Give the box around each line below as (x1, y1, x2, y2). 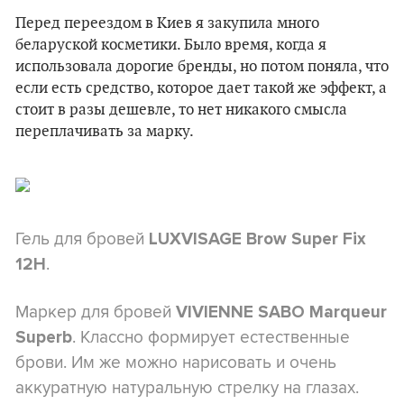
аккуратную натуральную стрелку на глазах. (15, 373, 359, 399)
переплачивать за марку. (15, 122, 194, 141)
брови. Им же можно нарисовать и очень (15, 348, 336, 374)
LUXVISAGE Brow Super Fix (149, 228, 366, 249)
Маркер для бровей (15, 298, 176, 324)
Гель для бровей (15, 225, 149, 251)
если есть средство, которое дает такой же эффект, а (15, 78, 387, 97)
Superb (15, 326, 72, 347)
